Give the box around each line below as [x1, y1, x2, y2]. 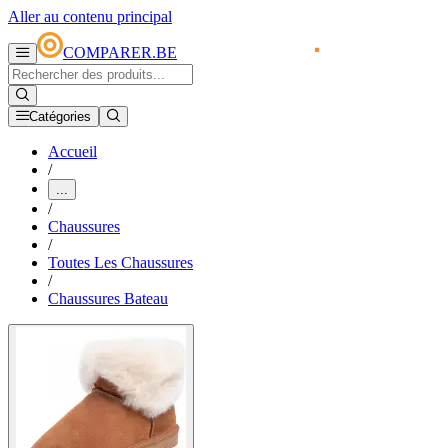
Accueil [48, 143, 97, 161]
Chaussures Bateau [48, 290, 168, 308]
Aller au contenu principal [8, 8, 172, 25]
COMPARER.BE [63, 44, 177, 62]
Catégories [29, 109, 91, 125]
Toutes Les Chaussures [48, 254, 193, 272]
